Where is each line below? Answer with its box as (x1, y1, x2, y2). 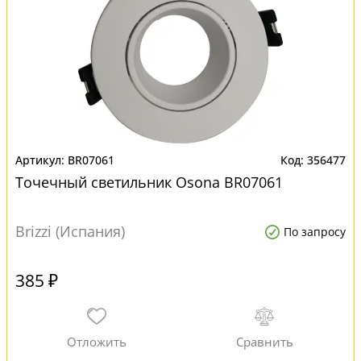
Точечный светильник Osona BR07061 (15, 172, 283, 192)
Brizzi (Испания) (15, 222, 125, 241)
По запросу (284, 224, 346, 239)
